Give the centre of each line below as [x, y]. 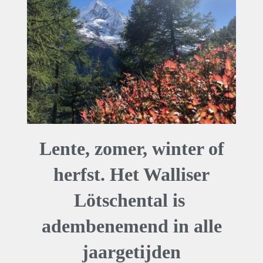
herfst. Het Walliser [131, 175]
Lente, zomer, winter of [131, 149]
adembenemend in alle [131, 226]
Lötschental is [131, 200]
